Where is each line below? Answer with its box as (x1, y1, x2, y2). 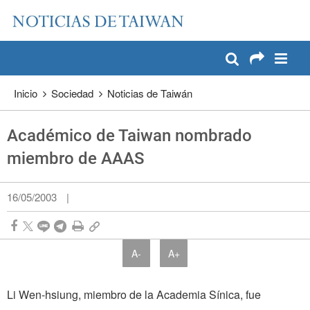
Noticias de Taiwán (107, 86, 192, 101)
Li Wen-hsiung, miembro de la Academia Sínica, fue (7, 286, 261, 303)
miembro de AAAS (7, 149, 144, 169)
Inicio (14, 86, 37, 101)
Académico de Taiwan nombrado (7, 126, 252, 146)
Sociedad (51, 86, 93, 101)
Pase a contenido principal (22, 7, 138, 21)
